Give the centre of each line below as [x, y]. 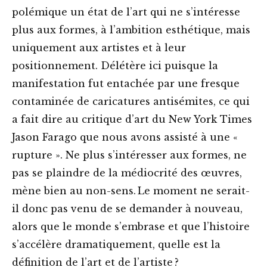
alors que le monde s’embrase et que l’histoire [131, 227]
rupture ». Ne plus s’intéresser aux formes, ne [129, 155]
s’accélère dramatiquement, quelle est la [116, 245]
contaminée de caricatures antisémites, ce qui [131, 102]
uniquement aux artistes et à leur [99, 48]
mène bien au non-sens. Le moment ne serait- [131, 191]
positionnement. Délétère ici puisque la [115, 66]
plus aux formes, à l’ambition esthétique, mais [131, 30]
